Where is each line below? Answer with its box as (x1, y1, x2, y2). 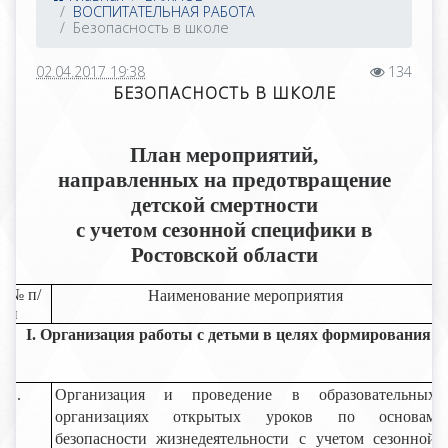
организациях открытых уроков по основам (54, 408, 437, 425)
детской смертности (130, 193, 318, 217)
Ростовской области (130, 243, 318, 267)
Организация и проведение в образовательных (54, 386, 437, 403)
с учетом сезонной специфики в (76, 218, 372, 242)
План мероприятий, (130, 143, 318, 167)
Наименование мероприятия (147, 287, 343, 304)
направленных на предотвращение (57, 168, 391, 192)
